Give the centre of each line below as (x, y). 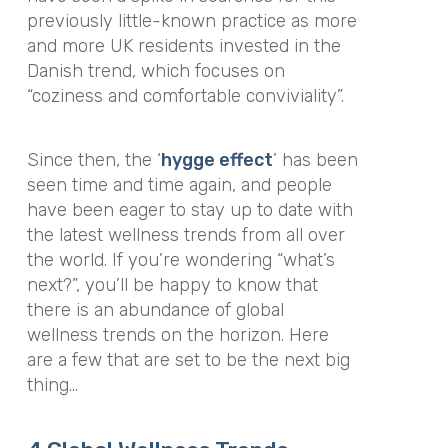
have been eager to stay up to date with (189, 210)
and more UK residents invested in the (183, 45)
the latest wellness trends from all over (185, 235)
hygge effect (216, 160)
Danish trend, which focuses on (155, 70)
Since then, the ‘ (93, 160)
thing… (52, 385)
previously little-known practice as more (191, 20)
